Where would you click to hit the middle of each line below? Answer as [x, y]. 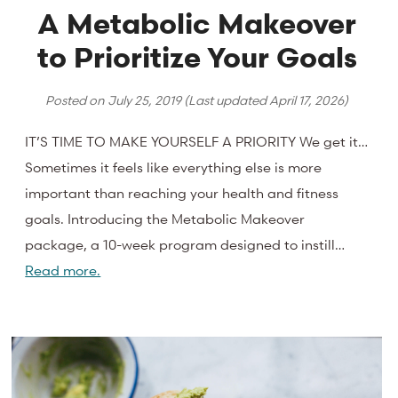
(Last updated [226, 100]
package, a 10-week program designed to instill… [185, 245]
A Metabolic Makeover [197, 24]
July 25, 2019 [145, 100]
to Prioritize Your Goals [197, 58]
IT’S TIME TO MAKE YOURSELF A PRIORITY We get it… [197, 142]
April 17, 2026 [307, 100]
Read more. [63, 271]
